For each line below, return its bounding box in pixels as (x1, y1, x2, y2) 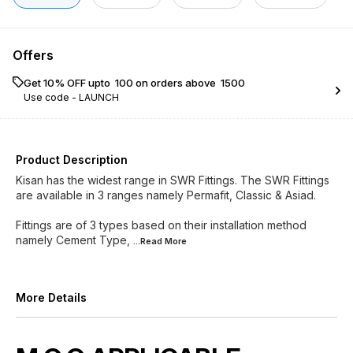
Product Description (16, 153, 128, 166)
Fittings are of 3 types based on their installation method (16, 218, 307, 232)
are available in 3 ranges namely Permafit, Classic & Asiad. (16, 188, 316, 202)
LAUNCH (79, 91, 119, 103)
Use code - (24, 91, 79, 103)
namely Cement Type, (16, 233, 130, 247)
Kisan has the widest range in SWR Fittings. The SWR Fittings (16, 173, 329, 187)
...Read (133, 236, 165, 247)
